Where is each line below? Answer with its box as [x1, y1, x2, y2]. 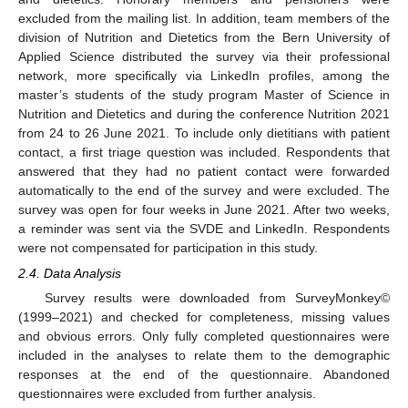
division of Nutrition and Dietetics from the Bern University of [18, 29, 390, 45]
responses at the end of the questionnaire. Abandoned [18, 367, 390, 382]
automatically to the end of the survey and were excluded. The [18, 182, 390, 198]
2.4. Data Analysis [18, 265, 121, 280]
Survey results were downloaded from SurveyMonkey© [44, 291, 390, 306]
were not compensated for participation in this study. [18, 240, 318, 255]
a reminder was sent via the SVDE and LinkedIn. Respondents [18, 220, 390, 236]
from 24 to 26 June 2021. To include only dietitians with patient [18, 125, 390, 140]
